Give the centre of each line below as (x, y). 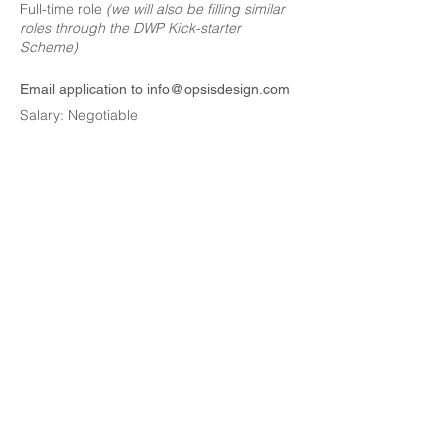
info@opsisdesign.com (218, 89)
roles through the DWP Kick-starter (130, 28)
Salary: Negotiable (81, 115)
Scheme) (49, 47)
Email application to (83, 89)
